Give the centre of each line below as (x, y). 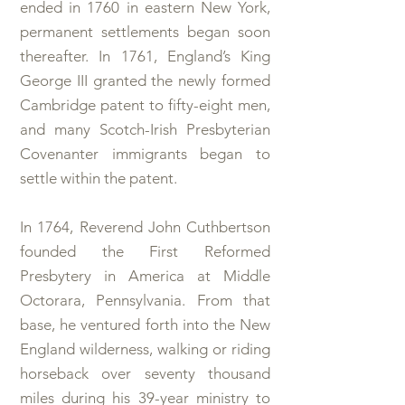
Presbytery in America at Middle (145, 276)
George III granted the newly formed (145, 80)
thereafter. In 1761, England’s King (145, 56)
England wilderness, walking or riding (145, 349)
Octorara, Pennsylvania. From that (145, 300)
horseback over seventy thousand (145, 373)
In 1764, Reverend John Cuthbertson (145, 227)
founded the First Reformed (145, 251)
